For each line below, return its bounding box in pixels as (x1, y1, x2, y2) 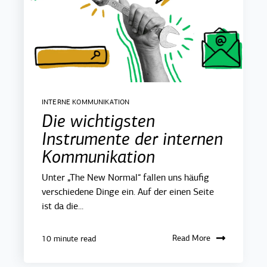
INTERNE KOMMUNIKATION (42, 97, 130, 107)
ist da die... (42, 200, 83, 213)
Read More (172, 233, 210, 244)
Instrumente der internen (42, 128, 223, 150)
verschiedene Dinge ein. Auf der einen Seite (42, 186, 214, 198)
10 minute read (42, 234, 96, 244)
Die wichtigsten (42, 110, 155, 132)
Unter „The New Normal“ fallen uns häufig (42, 172, 209, 184)
